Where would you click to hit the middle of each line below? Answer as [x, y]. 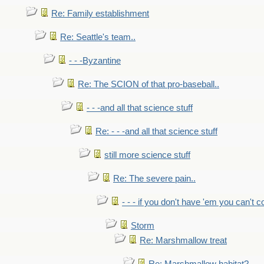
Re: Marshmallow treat [183, 240]
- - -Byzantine [95, 61]
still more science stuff [147, 155]
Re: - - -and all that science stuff [156, 131]
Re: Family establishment [100, 14]
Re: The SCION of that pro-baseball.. [148, 84]
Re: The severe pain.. [154, 179]
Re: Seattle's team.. [98, 37]
